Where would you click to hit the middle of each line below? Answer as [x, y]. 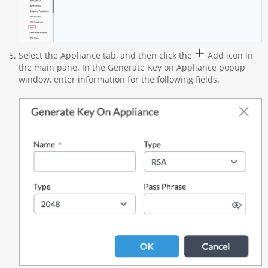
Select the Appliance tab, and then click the [106, 55]
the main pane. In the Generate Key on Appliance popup [132, 67]
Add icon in [229, 55]
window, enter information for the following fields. [119, 79]
